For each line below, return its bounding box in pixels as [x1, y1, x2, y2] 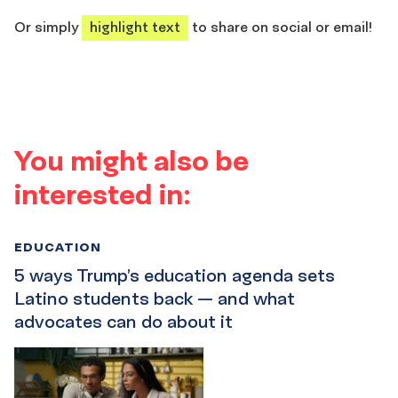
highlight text [90, 17, 180, 36]
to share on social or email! [188, 17, 372, 36]
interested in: [14, 175, 191, 211]
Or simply [14, 17, 82, 36]
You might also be [14, 141, 249, 178]
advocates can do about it [14, 310, 233, 332]
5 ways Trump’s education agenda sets [14, 264, 335, 286]
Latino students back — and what [14, 287, 295, 309]
